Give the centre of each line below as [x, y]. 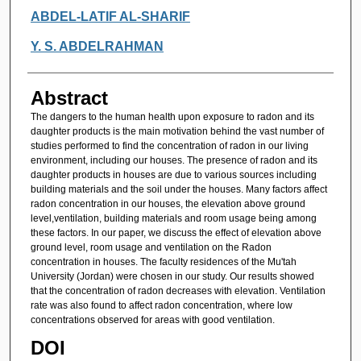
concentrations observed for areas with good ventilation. [152, 320]
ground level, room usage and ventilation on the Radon [151, 247]
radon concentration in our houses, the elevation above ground [168, 203]
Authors [60, 15]
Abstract [69, 98]
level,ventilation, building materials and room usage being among [173, 218]
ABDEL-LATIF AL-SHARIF [110, 16]
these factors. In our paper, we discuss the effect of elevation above [176, 232]
